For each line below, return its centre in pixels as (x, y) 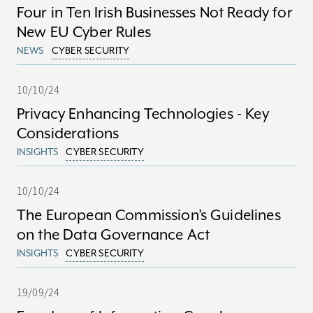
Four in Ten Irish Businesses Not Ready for (155, 13)
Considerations (68, 133)
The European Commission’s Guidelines (149, 215)
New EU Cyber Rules (84, 32)
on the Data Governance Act (114, 235)
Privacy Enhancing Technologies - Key (143, 114)
